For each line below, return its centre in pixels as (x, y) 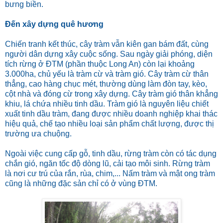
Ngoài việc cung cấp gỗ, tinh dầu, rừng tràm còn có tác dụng (111, 153)
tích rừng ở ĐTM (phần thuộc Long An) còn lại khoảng (100, 64)
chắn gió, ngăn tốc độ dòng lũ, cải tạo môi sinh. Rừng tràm (108, 163)
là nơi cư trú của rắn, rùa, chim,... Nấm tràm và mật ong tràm (110, 173)
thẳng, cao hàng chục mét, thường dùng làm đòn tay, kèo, (106, 84)
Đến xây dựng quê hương (54, 24)
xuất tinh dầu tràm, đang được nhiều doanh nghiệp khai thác (111, 113)
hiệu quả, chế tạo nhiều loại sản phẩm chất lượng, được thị (110, 123)
